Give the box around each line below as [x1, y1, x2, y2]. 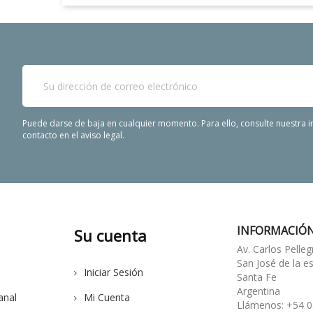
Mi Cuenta [83, 291, 130, 304]
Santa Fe [236, 270, 277, 284]
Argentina [236, 284, 280, 298]
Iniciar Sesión [83, 265, 143, 279]
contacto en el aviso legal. [22, 129, 124, 141]
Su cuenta [73, 225, 147, 246]
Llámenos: [236, 298, 286, 312]
